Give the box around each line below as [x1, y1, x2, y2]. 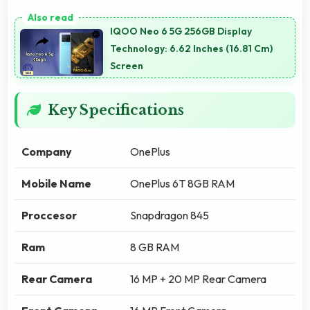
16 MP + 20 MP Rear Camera [130, 271, 266, 286]
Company [21, 144, 72, 158]
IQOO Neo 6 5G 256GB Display [110, 25, 252, 38]
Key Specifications [48, 101, 184, 118]
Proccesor [21, 208, 77, 222]
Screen [110, 60, 143, 73]
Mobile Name [21, 176, 91, 190]
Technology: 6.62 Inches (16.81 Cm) [110, 42, 273, 55]
